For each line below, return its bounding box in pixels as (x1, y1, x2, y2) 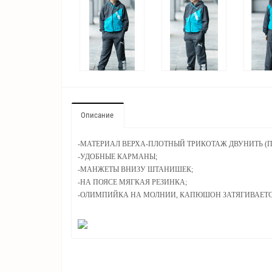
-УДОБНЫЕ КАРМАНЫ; (78, 152, 157, 161)
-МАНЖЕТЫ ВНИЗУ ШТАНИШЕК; (78, 165, 193, 174)
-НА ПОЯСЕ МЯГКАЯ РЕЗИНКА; (78, 178, 187, 187)
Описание (81, 110, 114, 120)
